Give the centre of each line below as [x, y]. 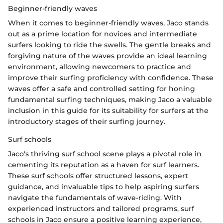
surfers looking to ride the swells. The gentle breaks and [110, 45]
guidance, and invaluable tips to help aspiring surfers [104, 186]
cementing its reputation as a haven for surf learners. [104, 165]
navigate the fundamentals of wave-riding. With [95, 197]
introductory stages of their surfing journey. [87, 121]
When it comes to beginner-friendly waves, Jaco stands [108, 23]
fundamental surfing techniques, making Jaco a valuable [110, 99]
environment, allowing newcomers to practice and [100, 66]
